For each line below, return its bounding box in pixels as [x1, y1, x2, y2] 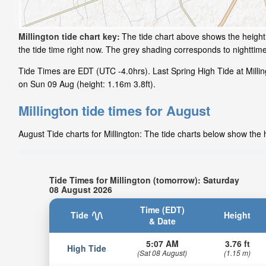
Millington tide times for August [18, 101, 210, 121]
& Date [148, 214, 176, 227]
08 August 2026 [49, 183, 112, 195]
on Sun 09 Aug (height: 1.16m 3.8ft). [18, 78, 156, 90]
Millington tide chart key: [18, 30, 120, 43]
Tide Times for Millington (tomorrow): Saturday [49, 173, 239, 186]
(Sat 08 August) [137, 247, 188, 258]
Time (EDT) [140, 203, 185, 216]
